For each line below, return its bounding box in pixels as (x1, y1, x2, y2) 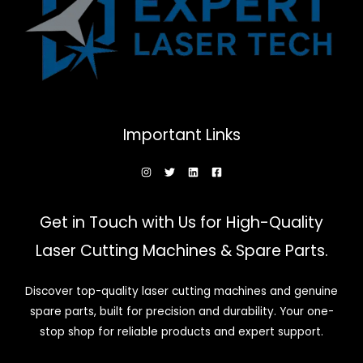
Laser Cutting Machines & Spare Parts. (35, 239, 328, 262)
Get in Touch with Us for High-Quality (40, 211, 323, 233)
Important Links (122, 124, 241, 147)
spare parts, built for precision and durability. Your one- (29, 303, 334, 319)
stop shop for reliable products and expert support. (40, 323, 323, 340)
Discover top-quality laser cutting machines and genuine (25, 283, 338, 299)
